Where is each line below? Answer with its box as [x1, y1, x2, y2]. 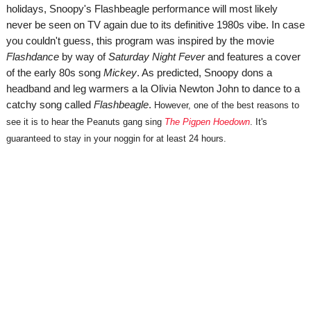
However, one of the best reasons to [153, 100, 299, 111]
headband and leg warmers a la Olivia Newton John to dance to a [6, 83, 300, 95]
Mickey [103, 67, 137, 79]
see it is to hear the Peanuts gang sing [6, 117, 165, 128]
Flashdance [6, 51, 59, 63]
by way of [58, 51, 108, 63]
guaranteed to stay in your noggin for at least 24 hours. [6, 133, 229, 144]
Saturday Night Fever [108, 51, 205, 63]
